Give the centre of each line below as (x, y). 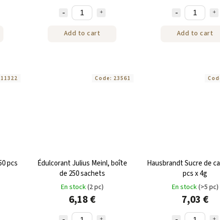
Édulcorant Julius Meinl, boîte (82, 164)
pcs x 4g (195, 174)
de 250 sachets (82, 174)
